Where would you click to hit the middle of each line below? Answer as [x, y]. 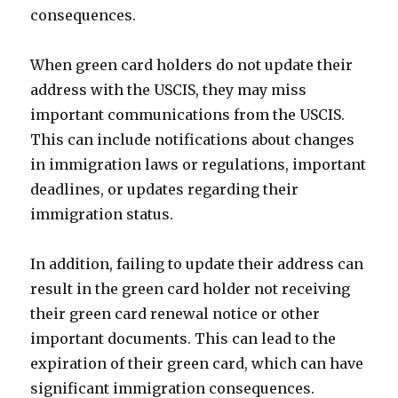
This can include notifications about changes [193, 139]
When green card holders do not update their [192, 65]
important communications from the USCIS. [188, 115]
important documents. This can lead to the [183, 338]
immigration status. [102, 214]
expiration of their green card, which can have [197, 363]
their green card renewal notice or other [175, 314]
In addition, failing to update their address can [197, 264]
